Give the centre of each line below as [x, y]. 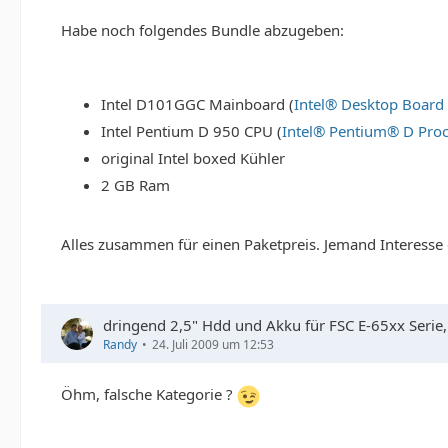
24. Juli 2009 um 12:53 [213, 345]
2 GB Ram [135, 185]
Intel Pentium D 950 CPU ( [191, 131]
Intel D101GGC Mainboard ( [197, 104]
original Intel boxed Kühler [193, 158]
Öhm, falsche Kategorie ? [149, 394]
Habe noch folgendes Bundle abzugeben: [202, 30]
